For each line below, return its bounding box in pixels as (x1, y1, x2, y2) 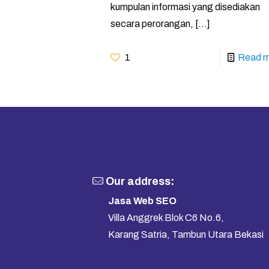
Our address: (103, 175, 174, 188)
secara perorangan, (110, 19, 194, 29)
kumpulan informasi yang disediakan (110, 2, 261, 13)
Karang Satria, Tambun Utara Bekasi (108, 229, 264, 240)
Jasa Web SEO (108, 196, 177, 207)
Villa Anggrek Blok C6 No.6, (108, 213, 224, 223)
